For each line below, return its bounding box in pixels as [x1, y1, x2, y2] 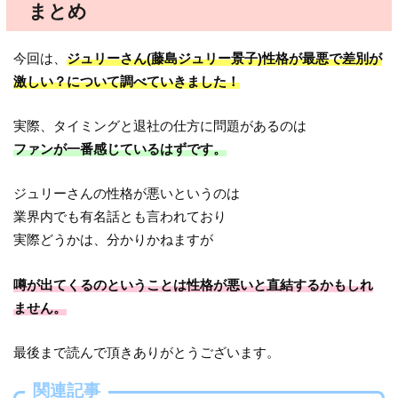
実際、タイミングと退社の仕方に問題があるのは [13, 117, 307, 133]
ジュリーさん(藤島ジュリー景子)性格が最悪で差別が [67, 50, 383, 66]
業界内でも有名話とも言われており [13, 209, 227, 225]
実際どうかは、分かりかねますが [13, 232, 214, 248]
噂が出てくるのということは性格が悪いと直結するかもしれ [13, 276, 374, 292]
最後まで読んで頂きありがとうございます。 [13, 344, 281, 360]
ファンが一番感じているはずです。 [13, 140, 227, 156]
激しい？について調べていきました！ [13, 73, 241, 89]
